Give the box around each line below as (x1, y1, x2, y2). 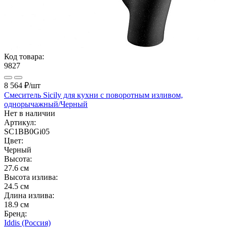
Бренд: (4, 209, 27, 218)
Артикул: (4, 118, 36, 127)
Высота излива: (4, 172, 58, 181)
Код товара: (4, 52, 44, 61)
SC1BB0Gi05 (4, 127, 50, 136)
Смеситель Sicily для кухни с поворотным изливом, (4, 90, 183, 99)
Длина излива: (4, 191, 54, 200)
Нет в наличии (4, 108, 55, 118)
